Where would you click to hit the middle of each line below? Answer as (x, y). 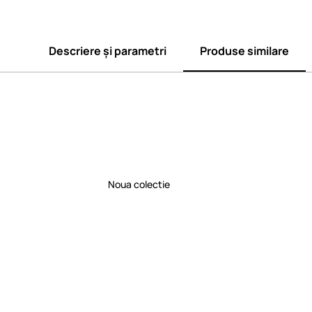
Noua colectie (139, 184)
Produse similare (244, 50)
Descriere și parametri (108, 50)
